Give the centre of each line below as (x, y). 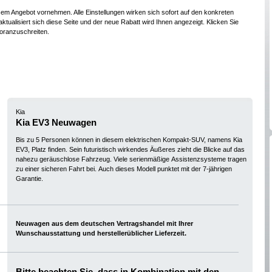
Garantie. (29, 178)
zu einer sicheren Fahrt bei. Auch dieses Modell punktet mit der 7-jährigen (124, 169)
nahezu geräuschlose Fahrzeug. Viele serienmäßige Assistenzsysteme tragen (131, 159)
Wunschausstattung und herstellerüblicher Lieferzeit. (171, 233)
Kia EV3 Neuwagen (56, 122)
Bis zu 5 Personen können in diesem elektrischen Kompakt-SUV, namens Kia (129, 140)
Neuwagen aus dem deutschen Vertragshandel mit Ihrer (104, 223)
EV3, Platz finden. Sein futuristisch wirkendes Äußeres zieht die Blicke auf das (130, 149)
